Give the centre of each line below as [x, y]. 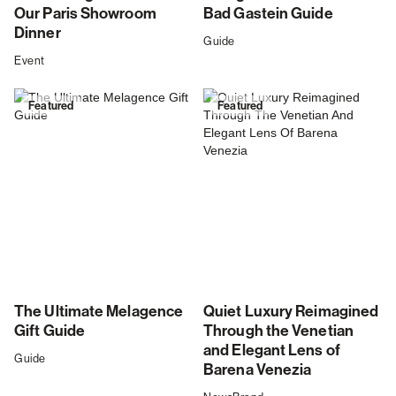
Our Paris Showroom [85, 14]
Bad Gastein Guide [268, 14]
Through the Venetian [279, 331]
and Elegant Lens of [272, 351]
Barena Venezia [258, 370]
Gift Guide [49, 331]
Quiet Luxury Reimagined [291, 312]
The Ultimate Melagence [99, 312]
